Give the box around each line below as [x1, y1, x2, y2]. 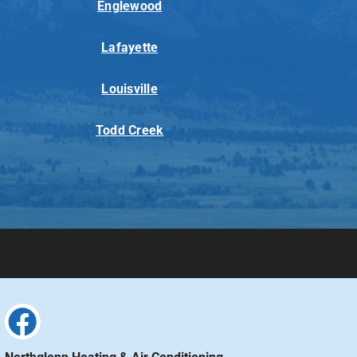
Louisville [101, 80, 158, 96]
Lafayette [101, 39, 159, 55]
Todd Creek [95, 122, 164, 138]
